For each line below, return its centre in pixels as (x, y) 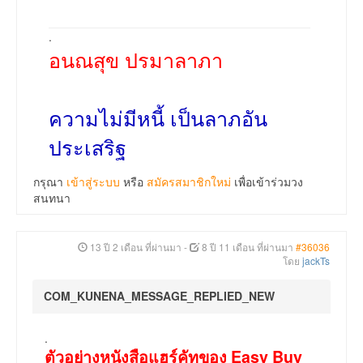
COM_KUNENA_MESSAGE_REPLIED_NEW (159, 296)
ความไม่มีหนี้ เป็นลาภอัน (158, 118)
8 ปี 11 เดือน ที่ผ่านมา (248, 247)
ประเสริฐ (88, 147)
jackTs (316, 261)
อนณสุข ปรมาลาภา (136, 60)
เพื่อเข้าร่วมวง (267, 182)
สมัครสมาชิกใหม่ (189, 182)
